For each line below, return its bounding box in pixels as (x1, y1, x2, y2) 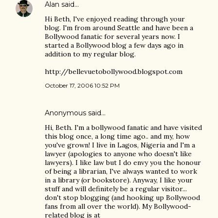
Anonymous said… (45, 109, 106, 117)
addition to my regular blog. (45, 50, 136, 58)
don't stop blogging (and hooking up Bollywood (45, 193, 200, 202)
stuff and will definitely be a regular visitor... (45, 184, 187, 193)
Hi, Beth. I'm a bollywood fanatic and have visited (45, 123, 202, 132)
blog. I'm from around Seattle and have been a (45, 23, 193, 32)
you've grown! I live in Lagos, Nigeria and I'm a (45, 141, 195, 149)
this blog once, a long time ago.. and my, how (45, 132, 190, 141)
